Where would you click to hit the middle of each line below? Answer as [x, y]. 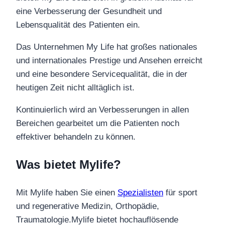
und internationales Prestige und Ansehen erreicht [109, 60]
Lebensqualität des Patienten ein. [78, 25]
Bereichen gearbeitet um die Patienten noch [98, 123]
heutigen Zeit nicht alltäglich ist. [75, 87]
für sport [180, 192]
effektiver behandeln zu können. [76, 137]
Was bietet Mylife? [69, 164]
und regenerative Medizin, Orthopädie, [88, 206]
